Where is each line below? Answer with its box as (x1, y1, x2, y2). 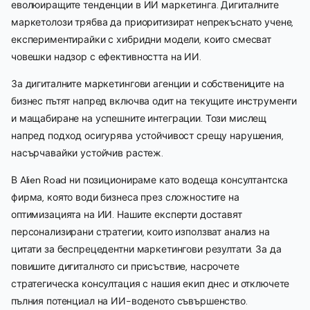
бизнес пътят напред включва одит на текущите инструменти (11, 95, 298, 108)
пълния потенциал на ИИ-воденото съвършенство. (11, 295, 248, 308)
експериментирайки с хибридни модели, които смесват (11, 33, 271, 46)
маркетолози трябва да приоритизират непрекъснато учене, (11, 16, 294, 29)
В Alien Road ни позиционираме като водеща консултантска (11, 174, 289, 187)
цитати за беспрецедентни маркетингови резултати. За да (11, 243, 282, 256)
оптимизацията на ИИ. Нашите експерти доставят (11, 208, 242, 221)
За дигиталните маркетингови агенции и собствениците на (11, 77, 284, 91)
